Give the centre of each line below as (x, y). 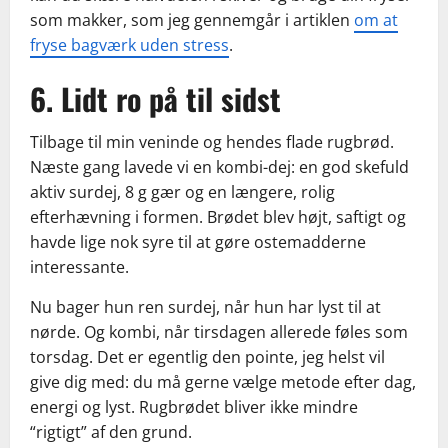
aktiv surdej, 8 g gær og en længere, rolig (182, 192)
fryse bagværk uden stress (129, 45)
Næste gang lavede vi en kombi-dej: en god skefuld (219, 167)
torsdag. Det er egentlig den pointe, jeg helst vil (207, 357)
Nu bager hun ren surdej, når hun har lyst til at (205, 307)
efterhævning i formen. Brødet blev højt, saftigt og (218, 217)
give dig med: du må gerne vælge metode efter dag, (223, 382)
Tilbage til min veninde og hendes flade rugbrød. (212, 142)
